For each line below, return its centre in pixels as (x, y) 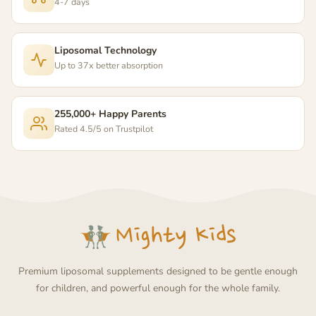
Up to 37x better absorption (109, 66)
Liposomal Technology (105, 51)
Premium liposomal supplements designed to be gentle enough (158, 271)
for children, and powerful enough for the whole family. (158, 288)
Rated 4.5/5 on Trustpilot (104, 129)
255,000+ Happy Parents (110, 114)
